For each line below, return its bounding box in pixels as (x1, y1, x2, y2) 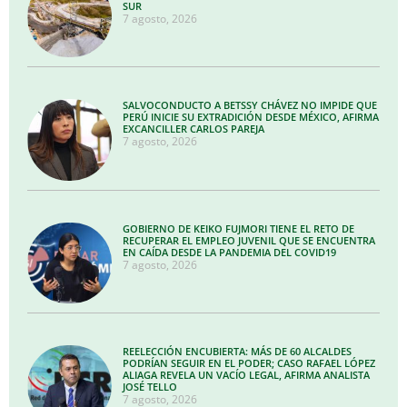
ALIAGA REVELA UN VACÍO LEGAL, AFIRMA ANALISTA (123, 368, 371, 382)
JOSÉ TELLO (123, 380, 178, 394)
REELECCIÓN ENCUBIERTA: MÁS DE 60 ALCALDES (123, 344, 352, 359)
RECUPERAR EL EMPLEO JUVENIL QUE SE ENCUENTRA (123, 233, 376, 247)
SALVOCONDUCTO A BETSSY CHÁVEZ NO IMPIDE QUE (123, 98, 378, 113)
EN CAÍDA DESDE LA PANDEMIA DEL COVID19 (123, 244, 337, 259)
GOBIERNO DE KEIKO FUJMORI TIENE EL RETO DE (123, 221, 355, 235)
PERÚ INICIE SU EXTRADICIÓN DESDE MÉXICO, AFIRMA (123, 110, 380, 124)
